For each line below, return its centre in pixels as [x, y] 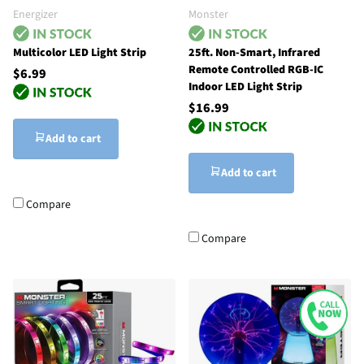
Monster [208, 14]
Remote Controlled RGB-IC [256, 69]
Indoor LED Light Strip [245, 87]
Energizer [35, 14]
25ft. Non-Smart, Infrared [254, 52]
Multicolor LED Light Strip [80, 52]
